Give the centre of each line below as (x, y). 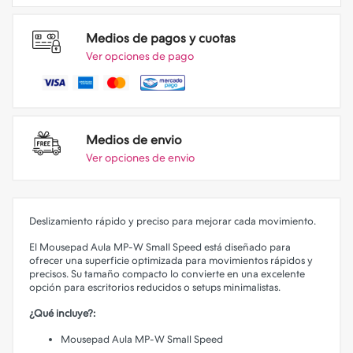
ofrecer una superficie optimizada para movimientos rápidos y (171, 260)
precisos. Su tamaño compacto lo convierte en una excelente (167, 274)
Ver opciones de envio (140, 158)
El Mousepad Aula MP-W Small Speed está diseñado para (160, 247)
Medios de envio (134, 140)
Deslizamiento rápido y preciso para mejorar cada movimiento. (173, 221)
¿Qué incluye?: (62, 313)
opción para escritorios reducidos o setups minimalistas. (155, 287)
